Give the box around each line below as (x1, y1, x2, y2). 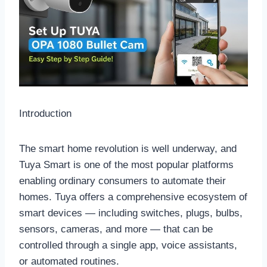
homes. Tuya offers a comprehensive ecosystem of (19, 191, 247, 203)
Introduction (19, 107, 72, 119)
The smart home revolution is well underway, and (19, 142, 237, 154)
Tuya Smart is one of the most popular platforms (19, 159, 234, 170)
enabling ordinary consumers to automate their (19, 175, 226, 187)
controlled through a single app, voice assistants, (19, 239, 237, 251)
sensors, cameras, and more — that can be (19, 223, 213, 235)
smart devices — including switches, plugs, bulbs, (19, 207, 243, 219)
